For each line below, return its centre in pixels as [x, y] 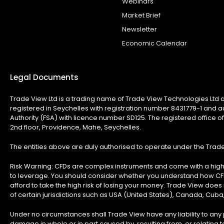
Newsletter [139, 29]
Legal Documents [44, 77]
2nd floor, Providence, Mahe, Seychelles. [75, 127]
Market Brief [141, 15]
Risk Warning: [32, 166]
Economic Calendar [154, 43]
